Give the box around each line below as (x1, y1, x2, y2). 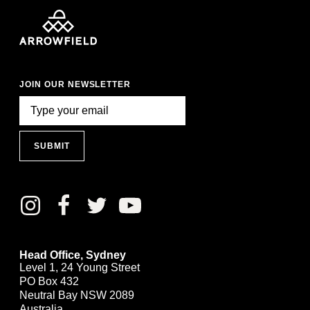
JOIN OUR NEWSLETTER (19, 79, 131, 89)
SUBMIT (34, 140, 70, 151)
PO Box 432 (19, 275, 79, 287)
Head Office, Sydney (19, 248, 126, 261)
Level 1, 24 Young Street (19, 261, 140, 273)
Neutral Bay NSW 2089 (19, 289, 134, 301)
